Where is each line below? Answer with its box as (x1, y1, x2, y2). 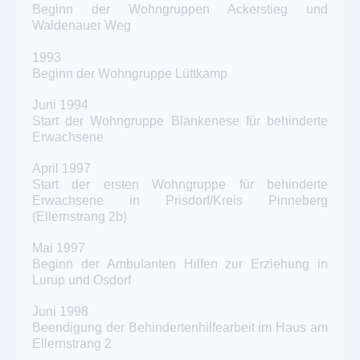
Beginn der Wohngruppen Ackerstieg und (32, 2, 328, 17)
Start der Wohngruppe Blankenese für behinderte (32, 113, 328, 128)
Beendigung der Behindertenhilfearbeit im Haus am (32, 321, 328, 335)
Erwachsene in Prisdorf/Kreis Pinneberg (32, 193, 328, 207)
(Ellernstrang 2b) (32, 209, 127, 223)
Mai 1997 (32, 241, 85, 256)
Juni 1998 (32, 305, 88, 319)
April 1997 (32, 161, 91, 175)
